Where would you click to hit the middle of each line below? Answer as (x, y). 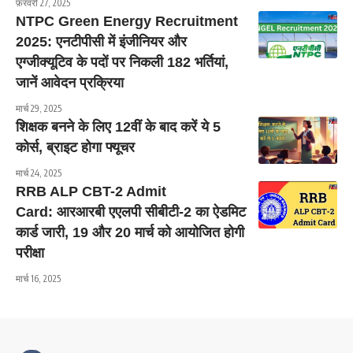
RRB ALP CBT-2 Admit (91, 191)
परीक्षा (30, 253)
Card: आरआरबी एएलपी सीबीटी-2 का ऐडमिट (131, 212)
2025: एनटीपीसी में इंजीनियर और (101, 42)
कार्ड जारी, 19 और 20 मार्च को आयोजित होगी (130, 232)
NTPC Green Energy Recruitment (127, 21)
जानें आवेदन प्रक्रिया (70, 83)
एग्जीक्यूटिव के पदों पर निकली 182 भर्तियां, (122, 62)
